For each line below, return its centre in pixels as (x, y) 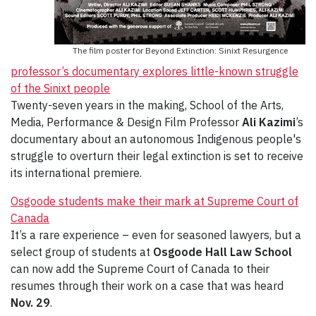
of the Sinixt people (60, 89)
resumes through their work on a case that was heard (147, 286)
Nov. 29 (30, 303)
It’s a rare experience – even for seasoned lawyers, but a (156, 235)
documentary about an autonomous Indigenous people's (156, 139)
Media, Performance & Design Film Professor (126, 122)
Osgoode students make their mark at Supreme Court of (154, 201)
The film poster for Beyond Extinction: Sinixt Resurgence (180, 51)
